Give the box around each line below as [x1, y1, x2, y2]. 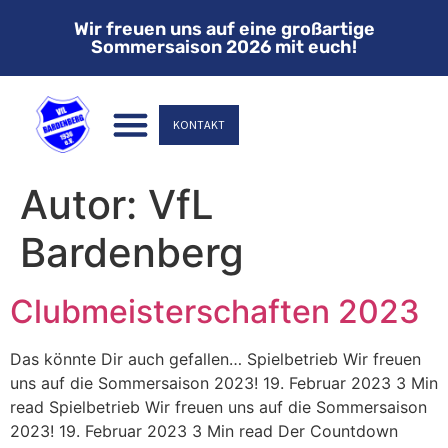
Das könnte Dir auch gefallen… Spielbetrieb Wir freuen [10, 349, 421, 369]
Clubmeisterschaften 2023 [10, 292, 420, 331]
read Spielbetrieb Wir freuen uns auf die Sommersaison [10, 397, 427, 417]
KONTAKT [172, 116, 225, 132]
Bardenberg [20, 228, 244, 277]
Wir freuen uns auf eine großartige [73, 18, 375, 40]
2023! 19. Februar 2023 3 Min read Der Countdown [10, 421, 398, 441]
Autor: [20, 180, 148, 229]
